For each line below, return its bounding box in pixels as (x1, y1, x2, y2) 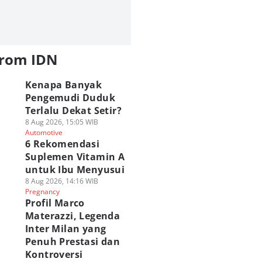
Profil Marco (25, 196, 85, 209)
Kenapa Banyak (25, 78, 102, 91)
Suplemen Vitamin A (25, 150, 125, 163)
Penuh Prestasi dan (25, 235, 120, 248)
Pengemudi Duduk (25, 91, 115, 104)
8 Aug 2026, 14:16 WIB (25, 176, 98, 186)
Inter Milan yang (25, 222, 106, 235)
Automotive (25, 127, 63, 137)
